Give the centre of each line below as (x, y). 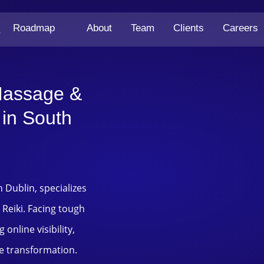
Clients (188, 28)
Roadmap (34, 28)
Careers (240, 28)
